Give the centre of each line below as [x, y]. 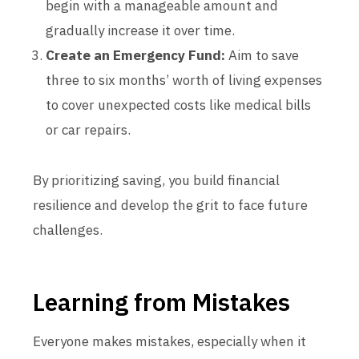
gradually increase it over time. [140, 30]
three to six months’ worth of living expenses [184, 80]
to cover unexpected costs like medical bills [178, 105]
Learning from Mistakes [161, 302]
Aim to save [262, 55]
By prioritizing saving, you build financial [156, 180]
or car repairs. [88, 130]
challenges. [68, 230]
